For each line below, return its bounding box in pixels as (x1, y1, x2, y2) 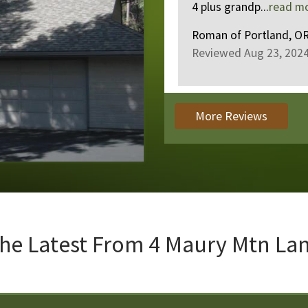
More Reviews (195, 108, 267, 124)
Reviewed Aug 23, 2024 (132, 45, 250, 60)
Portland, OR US (184, 27, 267, 43)
